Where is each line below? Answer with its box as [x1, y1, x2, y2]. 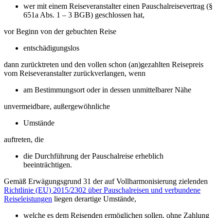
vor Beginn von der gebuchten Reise [4, 27, 118, 36]
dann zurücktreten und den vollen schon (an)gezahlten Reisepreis [4, 60, 203, 69]
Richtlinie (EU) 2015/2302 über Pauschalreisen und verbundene [4, 185, 200, 194]
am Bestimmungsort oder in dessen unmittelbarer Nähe [23, 85, 193, 94]
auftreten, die [4, 135, 46, 144]
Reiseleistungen [4, 194, 52, 203]
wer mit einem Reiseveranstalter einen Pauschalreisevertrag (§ [23, 1, 213, 10]
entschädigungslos [23, 43, 79, 52]
